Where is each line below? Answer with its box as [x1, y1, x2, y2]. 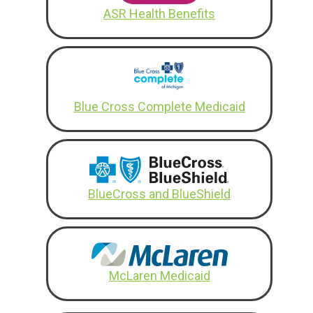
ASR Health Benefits [103, 6, 215, 21]
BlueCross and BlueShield [88, 186, 231, 201]
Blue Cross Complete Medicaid [73, 99, 245, 114]
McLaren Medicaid [108, 268, 210, 283]
